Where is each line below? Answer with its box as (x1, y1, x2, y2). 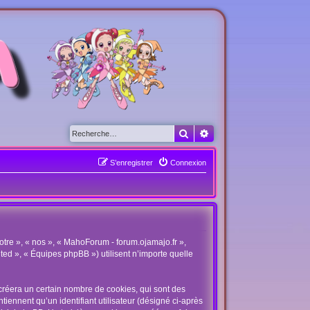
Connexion (170, 158, 206, 167)
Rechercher (189, 127, 237, 139)
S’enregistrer (109, 158, 153, 167)
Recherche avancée (209, 127, 291, 139)
